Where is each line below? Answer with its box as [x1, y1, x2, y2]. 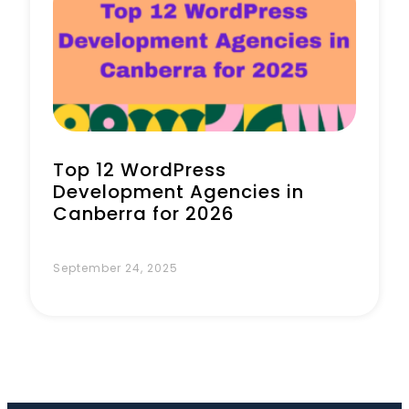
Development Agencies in [53, 179, 304, 204]
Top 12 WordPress [53, 157, 226, 183]
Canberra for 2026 [53, 201, 235, 226]
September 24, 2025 [53, 260, 178, 276]
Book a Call [133, 61, 210, 79]
